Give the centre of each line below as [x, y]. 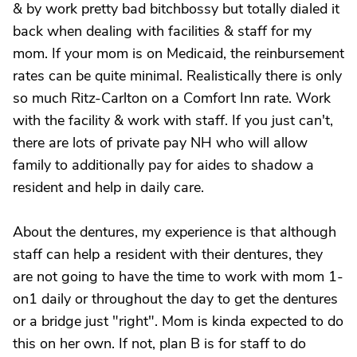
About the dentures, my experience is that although [175, 232]
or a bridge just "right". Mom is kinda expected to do [178, 321]
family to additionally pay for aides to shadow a [163, 165]
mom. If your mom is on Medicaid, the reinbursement [178, 53]
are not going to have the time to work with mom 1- [178, 277]
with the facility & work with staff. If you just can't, [173, 120]
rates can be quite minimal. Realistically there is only [177, 76]
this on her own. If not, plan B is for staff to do [159, 343]
